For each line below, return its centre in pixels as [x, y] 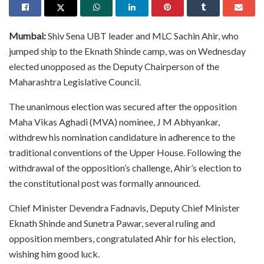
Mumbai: [27, 35]
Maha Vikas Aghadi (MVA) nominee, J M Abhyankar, [114, 121]
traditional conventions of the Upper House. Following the [125, 152]
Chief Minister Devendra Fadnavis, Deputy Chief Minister [124, 207]
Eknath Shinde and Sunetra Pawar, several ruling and [112, 223]
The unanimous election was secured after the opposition [123, 106]
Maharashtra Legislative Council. [75, 81]
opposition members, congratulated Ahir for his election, [122, 238]
